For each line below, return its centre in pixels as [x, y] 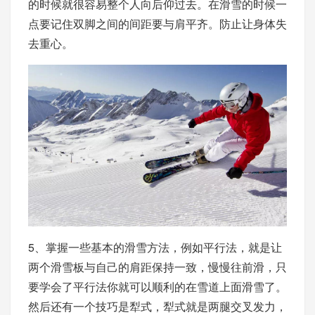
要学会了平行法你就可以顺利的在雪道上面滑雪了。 [157, 286]
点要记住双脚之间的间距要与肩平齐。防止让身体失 [157, 23]
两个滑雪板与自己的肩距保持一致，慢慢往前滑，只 [157, 266]
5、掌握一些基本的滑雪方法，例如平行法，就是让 [155, 247]
